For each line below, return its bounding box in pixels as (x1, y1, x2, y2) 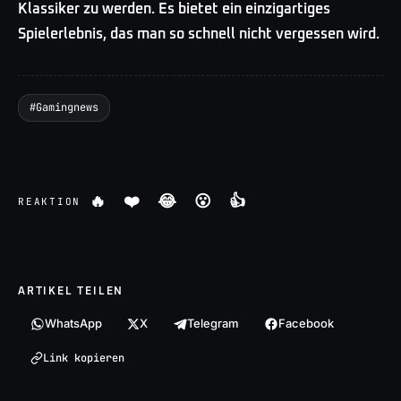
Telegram (187, 316, 239, 331)
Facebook (278, 316, 334, 331)
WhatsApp (45, 316, 102, 331)
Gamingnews (36, 99, 98, 115)
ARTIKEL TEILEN (18, 286, 124, 297)
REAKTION (18, 195, 81, 209)
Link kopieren (43, 350, 124, 365)
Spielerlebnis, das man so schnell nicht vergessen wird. (18, 26, 380, 41)
